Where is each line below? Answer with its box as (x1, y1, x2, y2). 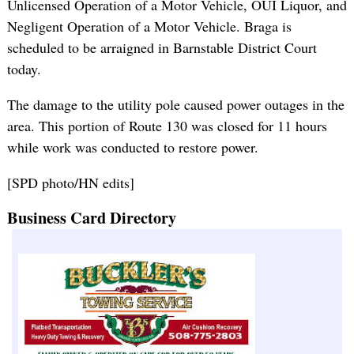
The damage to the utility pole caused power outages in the (6, 95, 345, 115)
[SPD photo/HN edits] (6, 173, 134, 193)
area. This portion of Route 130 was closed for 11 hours (6, 116, 327, 136)
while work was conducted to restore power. (6, 137, 258, 157)
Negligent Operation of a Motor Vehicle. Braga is (6, 17, 292, 36)
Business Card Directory (6, 205, 176, 230)
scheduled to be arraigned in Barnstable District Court (6, 38, 317, 58)
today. (6, 59, 41, 79)
